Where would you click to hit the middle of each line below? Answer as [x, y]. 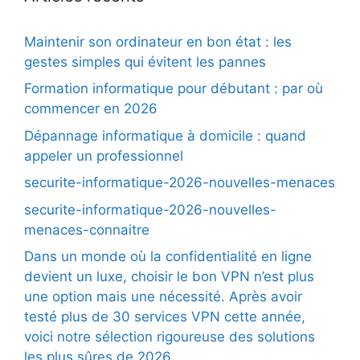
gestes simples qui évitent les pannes [145, 61]
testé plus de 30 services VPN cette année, [165, 317]
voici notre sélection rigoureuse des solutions [170, 337]
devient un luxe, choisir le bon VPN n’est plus [169, 276]
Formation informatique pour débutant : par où [174, 88]
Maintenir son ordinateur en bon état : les [158, 41]
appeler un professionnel [104, 155]
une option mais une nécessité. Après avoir [163, 297]
